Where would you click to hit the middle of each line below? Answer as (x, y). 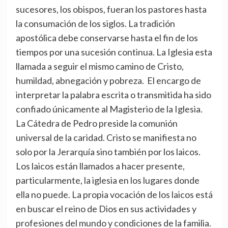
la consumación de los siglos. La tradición (95, 24)
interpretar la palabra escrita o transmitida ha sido (113, 95)
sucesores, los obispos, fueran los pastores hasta (111, 9)
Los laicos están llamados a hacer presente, (100, 166)
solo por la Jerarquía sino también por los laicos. (108, 152)
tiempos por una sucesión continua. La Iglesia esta (114, 52)
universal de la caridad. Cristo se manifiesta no (106, 138)
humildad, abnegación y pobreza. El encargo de (108, 81)
